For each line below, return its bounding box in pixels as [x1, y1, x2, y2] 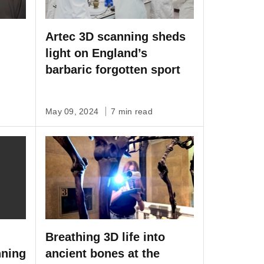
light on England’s [45, 47, 147, 60]
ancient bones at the [45, 247, 160, 260]
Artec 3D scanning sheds [45, 30, 186, 44]
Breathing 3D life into [45, 230, 165, 244]
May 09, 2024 [45, 107, 101, 117]
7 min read [111, 107, 153, 117]
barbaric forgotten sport [45, 63, 180, 77]
